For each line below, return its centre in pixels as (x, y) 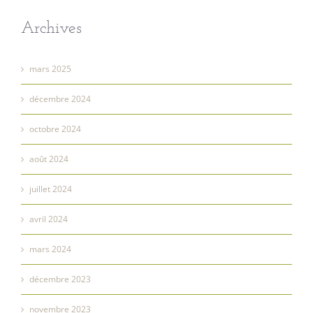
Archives (51, 28)
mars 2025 (50, 68)
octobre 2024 (55, 129)
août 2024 (49, 159)
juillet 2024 (51, 189)
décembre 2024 (60, 99)
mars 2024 (50, 249)
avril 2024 (49, 219)
